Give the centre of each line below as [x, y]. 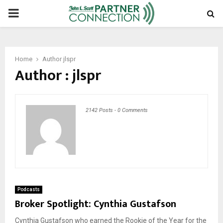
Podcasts [29, 189]
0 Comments [133, 110]
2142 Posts [99, 110]
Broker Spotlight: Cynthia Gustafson [96, 204]
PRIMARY [33, 13]
